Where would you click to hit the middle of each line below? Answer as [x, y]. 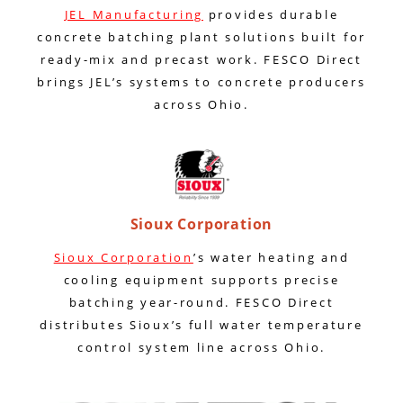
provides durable [271, 14]
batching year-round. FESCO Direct [201, 302]
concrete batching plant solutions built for [201, 37]
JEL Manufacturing [134, 14]
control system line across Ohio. [201, 347]
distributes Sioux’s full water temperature [201, 325]
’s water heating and [271, 257]
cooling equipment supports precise [201, 280]
